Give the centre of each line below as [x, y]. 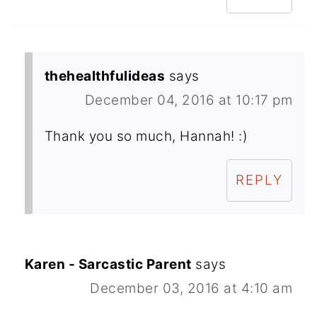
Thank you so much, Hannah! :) [146, 136]
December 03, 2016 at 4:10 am [191, 288]
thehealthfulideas [105, 76]
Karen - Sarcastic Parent [108, 264]
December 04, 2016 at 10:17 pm [189, 100]
